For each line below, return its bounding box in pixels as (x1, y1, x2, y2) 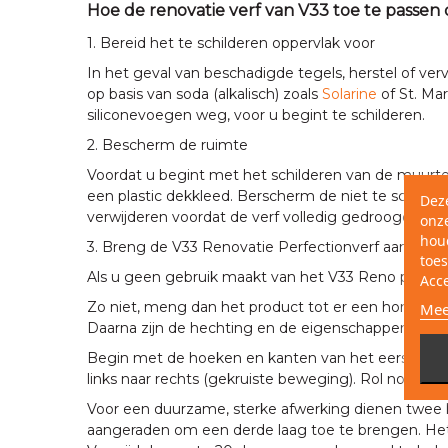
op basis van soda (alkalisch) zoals (87, 84, 322, 103)
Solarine (322, 84, 377, 103)
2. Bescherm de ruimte (87, 135, 248, 154)
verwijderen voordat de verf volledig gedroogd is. (87, 207, 428, 226)
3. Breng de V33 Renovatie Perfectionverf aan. (87, 237, 411, 256)
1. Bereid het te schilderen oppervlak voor (87, 33, 375, 52)
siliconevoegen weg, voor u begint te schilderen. (87, 105, 425, 124)
